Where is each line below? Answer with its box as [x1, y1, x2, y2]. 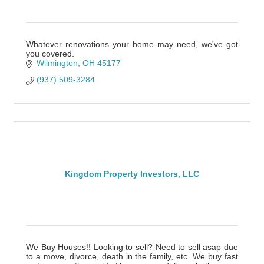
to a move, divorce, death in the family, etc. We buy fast [26, 252, 238, 261]
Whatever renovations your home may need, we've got [26, 39, 238, 49]
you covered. [26, 49, 74, 58]
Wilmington [36, 58, 78, 68]
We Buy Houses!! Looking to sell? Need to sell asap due [26, 242, 238, 252]
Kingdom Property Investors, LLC [65, 169, 199, 179]
